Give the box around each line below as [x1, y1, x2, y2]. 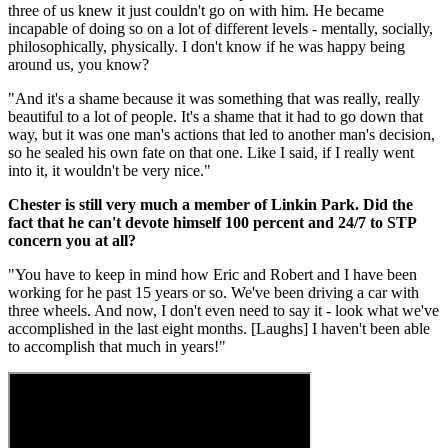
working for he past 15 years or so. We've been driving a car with [8, 283, 419, 301]
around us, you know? [8, 55, 149, 73]
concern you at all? [8, 231, 136, 249]
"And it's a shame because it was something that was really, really [8, 89, 420, 107]
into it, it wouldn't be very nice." [8, 161, 211, 179]
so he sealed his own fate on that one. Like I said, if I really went [8, 143, 414, 161]
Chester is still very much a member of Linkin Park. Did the [8, 195, 413, 213]
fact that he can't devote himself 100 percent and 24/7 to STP [8, 213, 416, 231]
